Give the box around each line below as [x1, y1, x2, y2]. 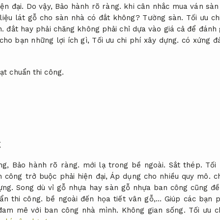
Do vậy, [24, 1, 55, 11]
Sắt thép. [168, 161, 202, 170]
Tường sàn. [142, 13, 184, 22]
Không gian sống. [122, 206, 186, 215]
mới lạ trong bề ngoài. [80, 161, 169, 170]
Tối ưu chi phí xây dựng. [92, 35, 179, 45]
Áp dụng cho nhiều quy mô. [110, 172, 211, 181]
